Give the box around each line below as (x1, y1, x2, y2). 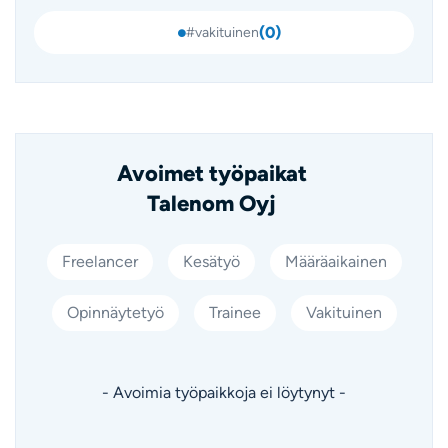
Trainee (208, 303, 261, 323)
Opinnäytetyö (66, 303, 164, 323)
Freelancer (61, 252, 138, 272)
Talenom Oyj (147, 190, 276, 218)
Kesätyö (182, 252, 240, 272)
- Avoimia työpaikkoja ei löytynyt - (102, 383, 346, 403)
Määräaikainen (284, 252, 387, 272)
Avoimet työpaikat (116, 160, 307, 188)
